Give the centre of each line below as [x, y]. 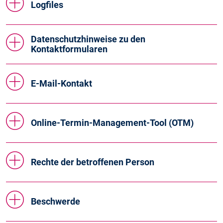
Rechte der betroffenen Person [93, 162]
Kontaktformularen [69, 49]
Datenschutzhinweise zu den [88, 39]
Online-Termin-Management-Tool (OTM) [112, 123]
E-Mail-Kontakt [61, 83]
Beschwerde [56, 201]
